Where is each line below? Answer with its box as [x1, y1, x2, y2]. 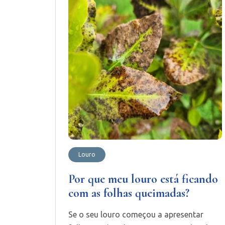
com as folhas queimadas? [68, 186, 189, 201]
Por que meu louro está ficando [68, 172, 218, 187]
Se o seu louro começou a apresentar [68, 210, 203, 219]
